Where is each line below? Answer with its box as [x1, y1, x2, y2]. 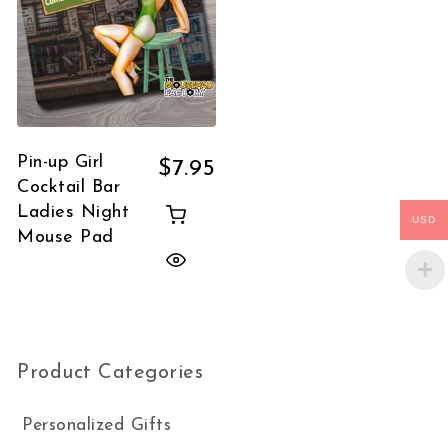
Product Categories [17, 363, 204, 384]
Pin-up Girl [17, 153, 104, 173]
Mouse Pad [17, 228, 114, 248]
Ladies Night [17, 203, 130, 223]
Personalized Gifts [22, 417, 172, 435]
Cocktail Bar [17, 178, 121, 198]
